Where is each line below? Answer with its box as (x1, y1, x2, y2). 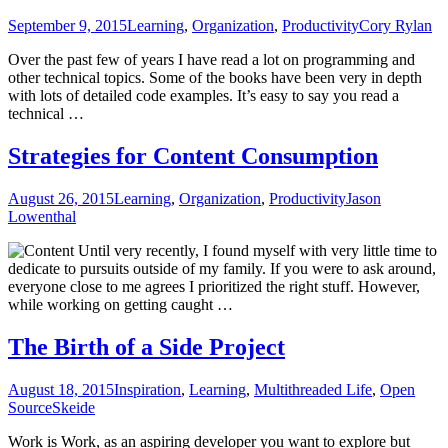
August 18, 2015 (8, 381, 114, 398)
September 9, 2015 (8, 17, 127, 35)
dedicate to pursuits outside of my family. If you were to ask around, (8, 260, 436, 278)
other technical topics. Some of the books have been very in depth (8, 69, 422, 87)
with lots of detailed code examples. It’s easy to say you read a (8, 87, 399, 105)
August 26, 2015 (8, 190, 114, 208)
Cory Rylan (359, 17, 432, 35)
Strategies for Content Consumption (8, 143, 378, 170)
